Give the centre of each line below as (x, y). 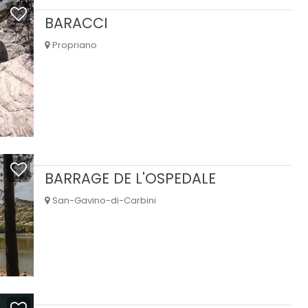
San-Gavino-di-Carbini (102, 201)
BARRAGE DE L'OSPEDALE (130, 179)
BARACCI (76, 23)
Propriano (73, 45)
